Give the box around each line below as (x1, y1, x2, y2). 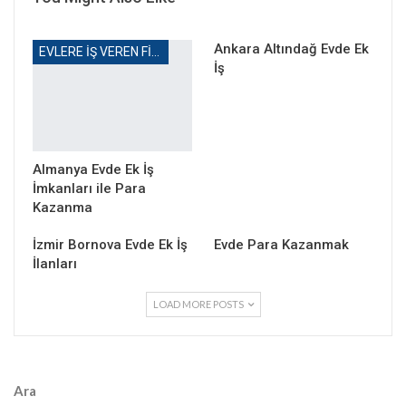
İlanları (33, 255, 77, 272)
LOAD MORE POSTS (152, 297, 246, 310)
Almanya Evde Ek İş (33, 160, 154, 178)
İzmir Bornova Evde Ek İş (33, 236, 188, 253)
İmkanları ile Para (33, 179, 146, 197)
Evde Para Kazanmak (214, 236, 349, 253)
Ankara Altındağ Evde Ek (214, 40, 369, 57)
